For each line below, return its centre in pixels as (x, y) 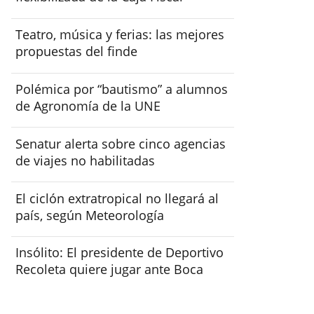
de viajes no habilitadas (86, 160)
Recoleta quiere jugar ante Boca (110, 269)
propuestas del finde (77, 52)
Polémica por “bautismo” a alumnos (122, 89)
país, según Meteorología (90, 215)
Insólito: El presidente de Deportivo (120, 253)
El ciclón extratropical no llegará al (117, 198)
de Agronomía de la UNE (88, 106)
